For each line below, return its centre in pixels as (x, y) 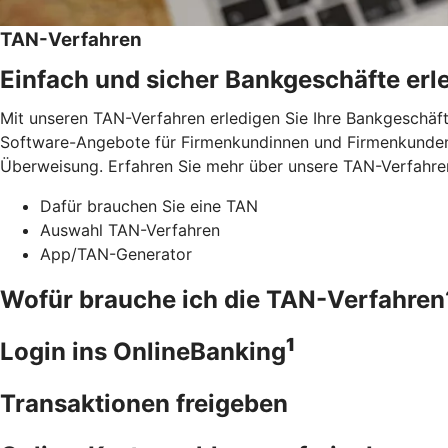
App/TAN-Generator (116, 253)
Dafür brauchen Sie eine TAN (149, 205)
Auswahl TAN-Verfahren (130, 229)
